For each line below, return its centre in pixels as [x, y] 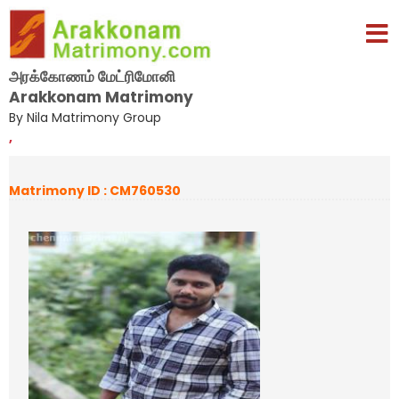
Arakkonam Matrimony [101, 97]
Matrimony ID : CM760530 [95, 191]
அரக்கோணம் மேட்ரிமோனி [92, 76]
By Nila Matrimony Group [85, 117]
